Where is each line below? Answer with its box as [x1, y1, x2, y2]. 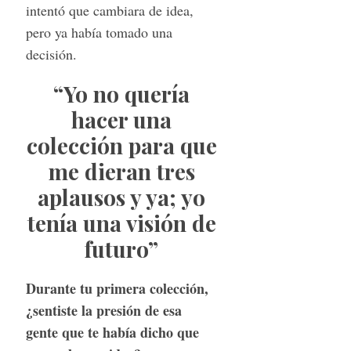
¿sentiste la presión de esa [25, 299, 182, 320]
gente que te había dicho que [25, 321, 199, 342]
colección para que [26, 130, 217, 160]
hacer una [71, 104, 172, 134]
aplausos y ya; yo [38, 182, 206, 212]
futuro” [85, 233, 159, 263]
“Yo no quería [53, 78, 190, 108]
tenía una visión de [27, 208, 216, 237]
